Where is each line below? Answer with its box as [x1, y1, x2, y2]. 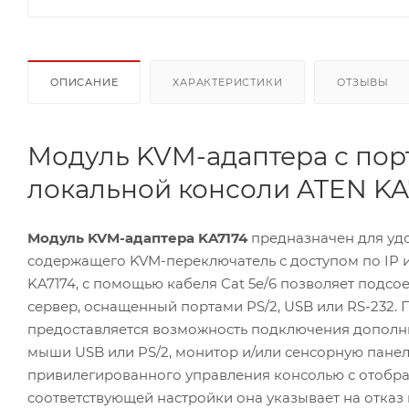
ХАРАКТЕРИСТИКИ [173, 75, 283, 89]
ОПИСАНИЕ [50, 75, 119, 89]
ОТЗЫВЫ [337, 75, 390, 89]
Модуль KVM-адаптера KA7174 [27, 228, 247, 246]
